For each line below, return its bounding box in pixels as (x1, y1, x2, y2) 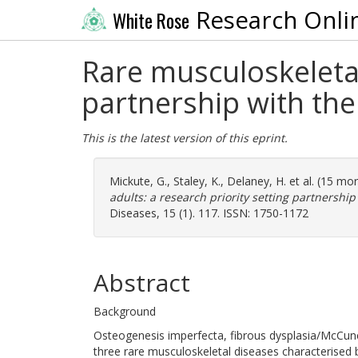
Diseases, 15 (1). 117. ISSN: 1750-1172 (109, 205, 308, 221)
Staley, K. (173, 173, 221, 189)
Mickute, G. (109, 173, 167, 189)
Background (93, 304, 156, 319)
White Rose (112, 6, 189, 34)
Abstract (93, 266, 190, 299)
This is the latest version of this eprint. (82, 130, 288, 145)
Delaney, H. (227, 173, 286, 189)
